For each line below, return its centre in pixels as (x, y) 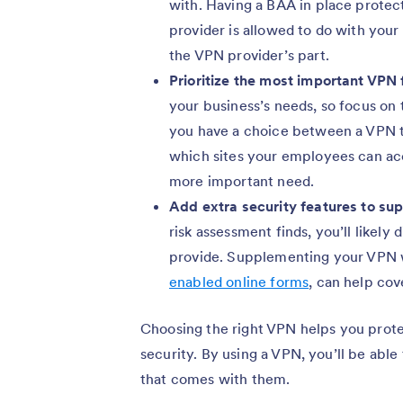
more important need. (242, 181)
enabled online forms (239, 282)
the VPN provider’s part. (249, 55)
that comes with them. (215, 379)
